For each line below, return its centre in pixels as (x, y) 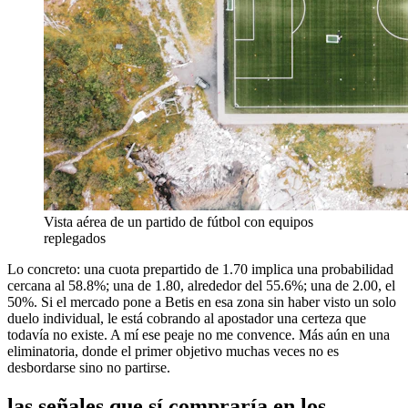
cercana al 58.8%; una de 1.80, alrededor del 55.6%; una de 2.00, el (201, 285)
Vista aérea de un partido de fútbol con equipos (178, 221)
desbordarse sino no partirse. (89, 367)
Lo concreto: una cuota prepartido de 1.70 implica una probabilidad (200, 269)
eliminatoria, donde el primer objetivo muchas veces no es (173, 351)
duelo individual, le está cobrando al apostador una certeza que (187, 318)
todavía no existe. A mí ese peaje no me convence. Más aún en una (199, 334)
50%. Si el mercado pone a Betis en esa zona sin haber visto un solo (202, 301)
